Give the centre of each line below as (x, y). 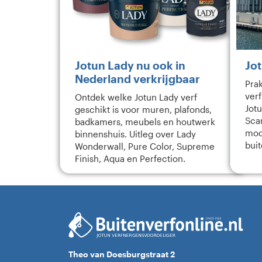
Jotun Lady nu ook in (130, 65)
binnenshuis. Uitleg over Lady (135, 134)
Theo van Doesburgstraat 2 (122, 254)
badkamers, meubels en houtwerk (145, 122)
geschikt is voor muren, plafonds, (143, 110)
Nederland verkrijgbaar (137, 79)
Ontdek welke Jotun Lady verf (136, 97)
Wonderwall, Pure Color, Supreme (145, 146)
